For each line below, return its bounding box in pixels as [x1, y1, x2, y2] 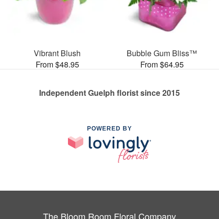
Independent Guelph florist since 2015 [39, 87, 180, 98]
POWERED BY [87, 125, 132, 132]
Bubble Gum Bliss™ [127, 47, 197, 59]
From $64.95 [140, 58, 184, 70]
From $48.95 [35, 58, 79, 70]
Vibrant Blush [34, 47, 81, 59]
